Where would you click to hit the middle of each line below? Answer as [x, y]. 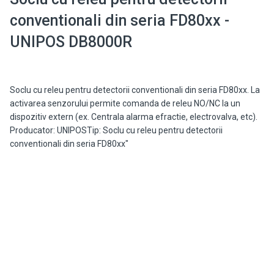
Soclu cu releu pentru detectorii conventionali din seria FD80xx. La [135, 90]
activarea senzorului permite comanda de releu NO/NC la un [125, 104]
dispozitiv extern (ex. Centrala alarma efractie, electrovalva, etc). [133, 117]
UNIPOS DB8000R [71, 42]
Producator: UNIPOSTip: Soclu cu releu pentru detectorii [116, 131]
